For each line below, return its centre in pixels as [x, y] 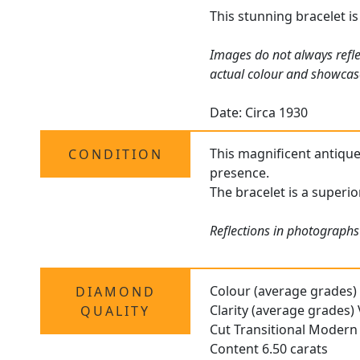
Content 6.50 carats [269, 349]
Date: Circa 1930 [259, 113]
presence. [240, 173]
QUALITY [116, 311]
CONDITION [115, 155]
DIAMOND [115, 292]
